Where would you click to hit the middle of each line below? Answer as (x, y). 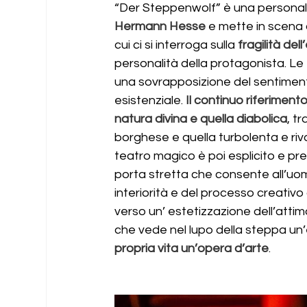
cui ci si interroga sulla (175, 45)
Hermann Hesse (160, 26)
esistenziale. (149, 100)
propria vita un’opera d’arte (192, 248)
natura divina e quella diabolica (201, 119)
